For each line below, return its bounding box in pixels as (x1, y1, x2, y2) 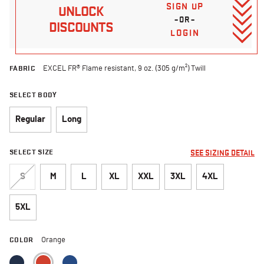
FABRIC (9, 63, 38, 72)
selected (62, 250, 94, 259)
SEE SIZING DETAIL (190, 148, 255, 157)
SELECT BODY (9, 90, 57, 99)
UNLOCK (58, 4, 104, 20)
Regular (15, 114, 45, 124)
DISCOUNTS (48, 19, 113, 36)
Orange (41, 236, 65, 244)
